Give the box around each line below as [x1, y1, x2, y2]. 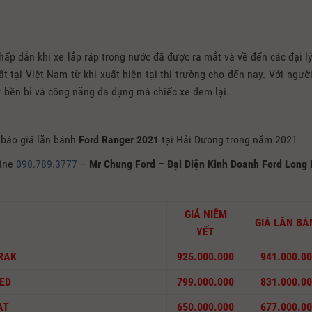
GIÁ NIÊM [184, 208, 227, 221]
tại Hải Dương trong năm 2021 [159, 133, 297, 147]
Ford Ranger [79, 133, 134, 147]
